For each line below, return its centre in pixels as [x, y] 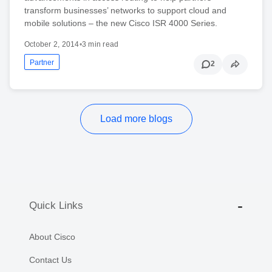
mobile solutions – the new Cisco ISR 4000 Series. [121, 23]
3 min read [100, 44]
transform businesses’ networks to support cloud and [125, 10]
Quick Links [56, 206]
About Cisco [52, 236]
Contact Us [50, 260]
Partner [42, 62]
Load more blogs [136, 118]
